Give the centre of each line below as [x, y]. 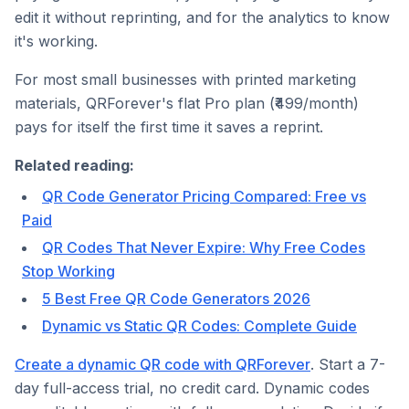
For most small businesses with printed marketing [185, 79]
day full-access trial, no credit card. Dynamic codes [192, 388]
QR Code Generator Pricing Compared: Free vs [204, 196]
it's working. [56, 41]
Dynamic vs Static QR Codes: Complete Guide [199, 326]
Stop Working [68, 271]
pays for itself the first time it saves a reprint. [169, 127]
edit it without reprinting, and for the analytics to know [202, 17]
